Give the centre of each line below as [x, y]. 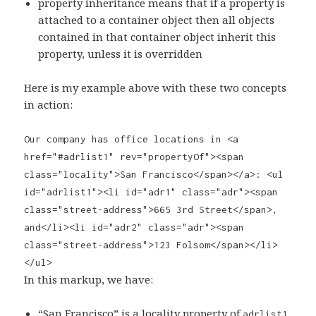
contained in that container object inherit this [157, 37]
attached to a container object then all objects [157, 20]
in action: [49, 105]
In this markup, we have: [89, 280]
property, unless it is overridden [121, 54]
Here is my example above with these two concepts [156, 88]
